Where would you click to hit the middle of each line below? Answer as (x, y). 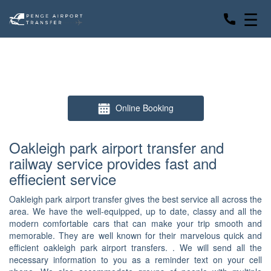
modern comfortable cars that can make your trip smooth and (135, 224)
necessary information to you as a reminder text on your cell (135, 260)
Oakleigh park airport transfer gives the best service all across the (135, 199)
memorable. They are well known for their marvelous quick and (135, 236)
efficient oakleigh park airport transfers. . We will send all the (135, 248)
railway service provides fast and (113, 163)
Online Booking (144, 108)
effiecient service (63, 179)
